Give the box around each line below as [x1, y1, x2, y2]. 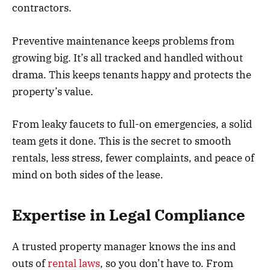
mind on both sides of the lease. [12, 168, 163, 181]
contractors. [12, 1, 72, 15]
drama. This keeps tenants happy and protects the [12, 67, 251, 81]
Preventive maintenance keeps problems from [12, 34, 234, 48]
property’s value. [12, 84, 93, 98]
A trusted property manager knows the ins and [12, 240, 236, 254]
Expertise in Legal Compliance [12, 205, 245, 225]
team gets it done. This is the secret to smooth [12, 134, 231, 148]
